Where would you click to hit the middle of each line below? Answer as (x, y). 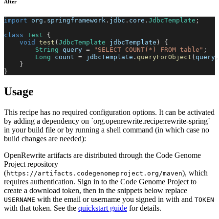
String (47, 50)
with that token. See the (40, 208)
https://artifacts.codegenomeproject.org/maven (94, 174)
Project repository (31, 164)
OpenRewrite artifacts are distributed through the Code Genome (102, 155)
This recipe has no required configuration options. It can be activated (109, 112)
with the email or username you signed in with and (115, 199)
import (16, 21)
